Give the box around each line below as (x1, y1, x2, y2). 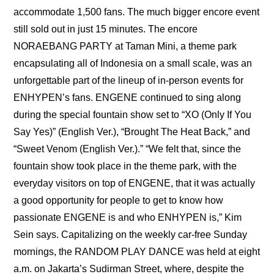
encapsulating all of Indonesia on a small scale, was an (13, 57, 253, 68)
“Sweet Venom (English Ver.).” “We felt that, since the (13, 143, 242, 154)
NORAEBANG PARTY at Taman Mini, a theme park (13, 40, 237, 51)
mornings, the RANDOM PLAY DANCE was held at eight (13, 246, 261, 257)
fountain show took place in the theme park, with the (13, 160, 237, 171)
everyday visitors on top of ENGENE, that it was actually (13, 177, 256, 188)
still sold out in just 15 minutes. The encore (13, 23, 198, 34)
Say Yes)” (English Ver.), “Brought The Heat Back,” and (13, 126, 251, 137)
